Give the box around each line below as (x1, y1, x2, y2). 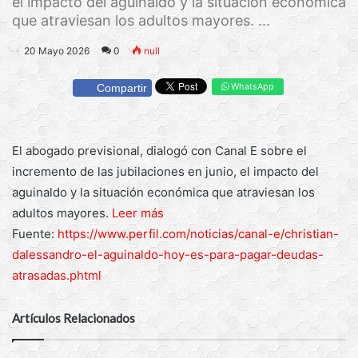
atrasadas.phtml (12, 268, 101, 284)
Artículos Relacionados (12, 311, 135, 326)
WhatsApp (229, 80, 274, 92)
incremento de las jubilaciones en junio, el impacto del (12, 164, 319, 180)
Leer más (112, 205, 164, 221)
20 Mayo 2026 (24, 44, 89, 57)
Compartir (97, 82, 147, 95)
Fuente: (12, 226, 58, 242)
